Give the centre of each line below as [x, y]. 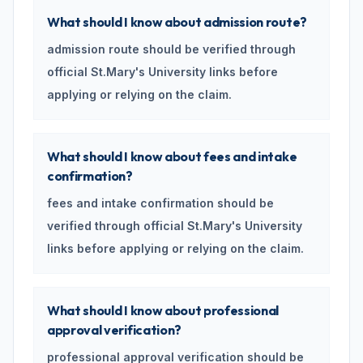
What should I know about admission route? [177, 22]
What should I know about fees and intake [172, 156]
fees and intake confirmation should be [160, 203]
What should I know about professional [163, 310]
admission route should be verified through [171, 49]
